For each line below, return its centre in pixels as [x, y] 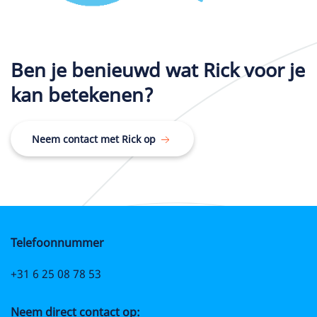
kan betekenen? [82, 95]
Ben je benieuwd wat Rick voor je [158, 70]
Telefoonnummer [57, 243]
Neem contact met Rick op [94, 139]
